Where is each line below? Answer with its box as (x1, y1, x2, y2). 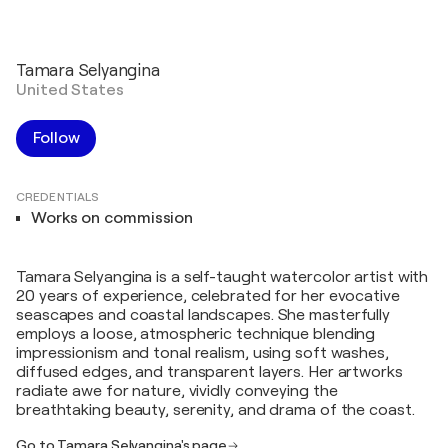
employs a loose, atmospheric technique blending (16, 325, 376, 343)
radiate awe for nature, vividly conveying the (16, 382, 338, 400)
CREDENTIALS (16, 190, 100, 204)
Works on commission (31, 209, 194, 227)
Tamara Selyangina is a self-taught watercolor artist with (16, 268, 429, 286)
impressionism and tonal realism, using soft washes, (16, 344, 389, 362)
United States (16, 81, 124, 99)
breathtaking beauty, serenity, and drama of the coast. (16, 401, 415, 419)
